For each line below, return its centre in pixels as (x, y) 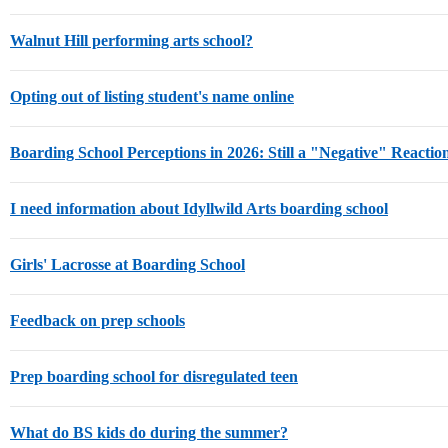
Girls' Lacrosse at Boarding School (127, 264)
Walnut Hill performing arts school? (131, 40)
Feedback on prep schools (97, 320)
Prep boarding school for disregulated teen (154, 376)
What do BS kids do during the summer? (149, 432)
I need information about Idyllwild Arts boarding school (199, 208)
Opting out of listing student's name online (152, 96)
